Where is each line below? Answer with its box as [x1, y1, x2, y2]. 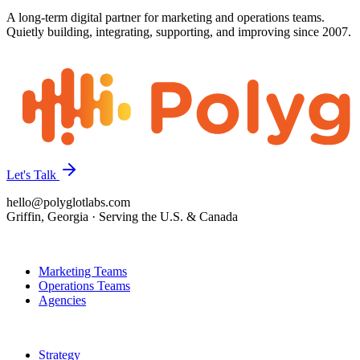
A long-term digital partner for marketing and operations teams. [6, 10, 325, 25]
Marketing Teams [39, 264, 127, 279]
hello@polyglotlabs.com [6, 195, 130, 210]
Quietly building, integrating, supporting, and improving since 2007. [6, 25, 351, 39]
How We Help [6, 321, 80, 335]
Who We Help [6, 237, 80, 252]
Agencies [39, 293, 86, 308]
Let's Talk [6, 168, 59, 182]
